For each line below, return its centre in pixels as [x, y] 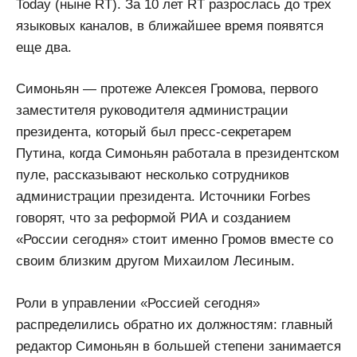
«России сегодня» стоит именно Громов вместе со [175, 240]
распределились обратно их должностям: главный [175, 324]
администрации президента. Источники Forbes [163, 197]
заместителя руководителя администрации [152, 111]
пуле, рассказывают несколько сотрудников [153, 175]
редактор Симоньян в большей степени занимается [178, 346]
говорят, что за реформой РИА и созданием [153, 218]
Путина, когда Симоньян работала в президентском [178, 154]
